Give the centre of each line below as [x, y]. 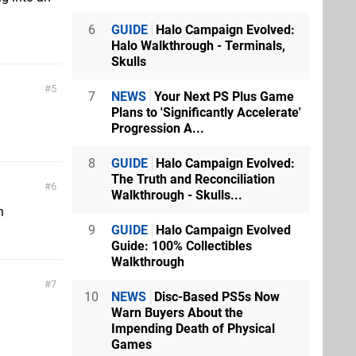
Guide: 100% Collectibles [182, 246]
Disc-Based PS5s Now [215, 297]
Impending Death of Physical [193, 329]
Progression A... [158, 128]
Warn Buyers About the [177, 313]
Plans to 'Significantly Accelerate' [206, 112]
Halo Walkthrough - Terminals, [198, 46]
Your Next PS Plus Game [222, 97]
